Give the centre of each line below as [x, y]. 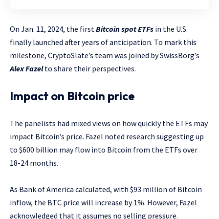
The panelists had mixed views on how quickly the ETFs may [109, 123]
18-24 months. [34, 163]
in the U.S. [171, 29]
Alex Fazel [26, 68]
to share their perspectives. [89, 68]
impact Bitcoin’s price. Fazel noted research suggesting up [107, 136]
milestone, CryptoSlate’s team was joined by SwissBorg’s [105, 55]
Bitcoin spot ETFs [125, 29]
